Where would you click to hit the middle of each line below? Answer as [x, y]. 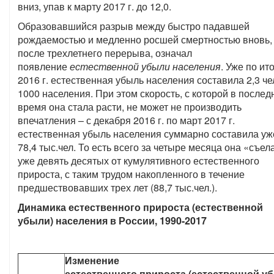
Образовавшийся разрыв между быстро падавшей [134, 26]
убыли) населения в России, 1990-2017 [112, 220]
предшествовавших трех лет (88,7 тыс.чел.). [117, 187]
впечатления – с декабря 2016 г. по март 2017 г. [126, 120]
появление [44, 66]
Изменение [92, 260]
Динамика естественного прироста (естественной [140, 207]
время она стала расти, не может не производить [130, 107]
